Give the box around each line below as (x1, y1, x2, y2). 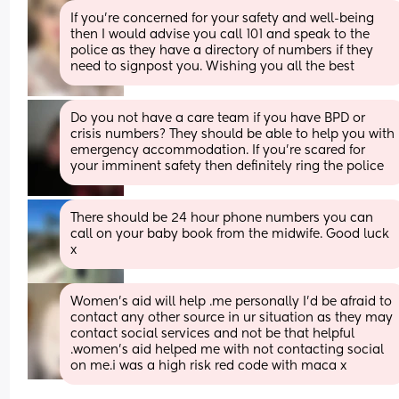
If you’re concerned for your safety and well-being (70, 12, 375, 25)
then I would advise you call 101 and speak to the (70, 28, 370, 41)
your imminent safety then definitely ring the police (70, 159, 385, 173)
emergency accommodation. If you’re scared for (70, 143, 366, 157)
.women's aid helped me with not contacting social (70, 343, 385, 356)
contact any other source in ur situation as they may (70, 311, 394, 324)
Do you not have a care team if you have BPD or (70, 111, 366, 125)
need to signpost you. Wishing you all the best (70, 60, 355, 73)
